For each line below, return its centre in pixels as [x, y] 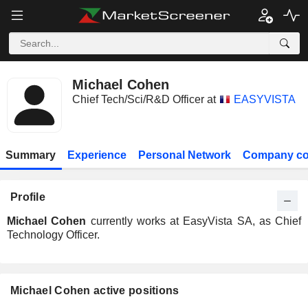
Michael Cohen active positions [95, 290]
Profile [28, 197]
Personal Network [184, 155]
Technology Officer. [53, 235]
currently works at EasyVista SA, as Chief [194, 221]
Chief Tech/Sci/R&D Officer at [144, 99]
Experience [97, 155]
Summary [31, 155]
